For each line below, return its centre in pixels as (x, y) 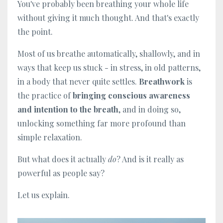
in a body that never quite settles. (78, 81)
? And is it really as (150, 159)
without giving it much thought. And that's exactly (108, 17)
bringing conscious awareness (131, 95)
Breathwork (162, 81)
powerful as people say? (61, 173)
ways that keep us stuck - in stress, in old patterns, (109, 67)
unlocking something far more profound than (102, 123)
